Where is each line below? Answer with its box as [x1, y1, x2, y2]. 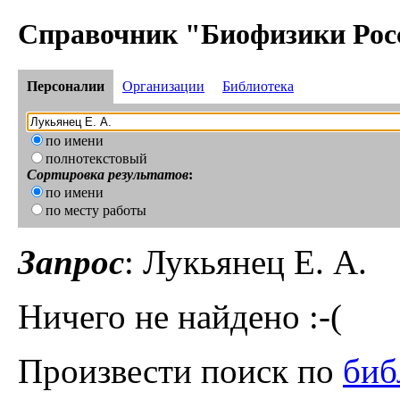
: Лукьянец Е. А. [124, 243, 367, 282]
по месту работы [46, 203, 146, 219]
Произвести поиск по [18, 352, 343, 391]
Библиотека [222, 79, 294, 95]
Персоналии [27, 79, 104, 95]
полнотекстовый [46, 151, 147, 167]
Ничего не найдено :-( [18, 297, 342, 337]
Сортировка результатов [27, 167, 188, 183]
